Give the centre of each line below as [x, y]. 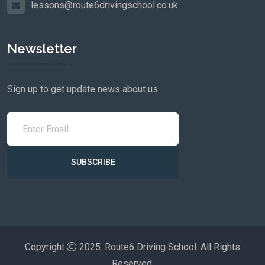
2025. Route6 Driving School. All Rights [159, 247]
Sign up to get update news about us [83, 89]
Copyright [46, 247]
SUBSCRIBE [93, 162]
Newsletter [42, 49]
